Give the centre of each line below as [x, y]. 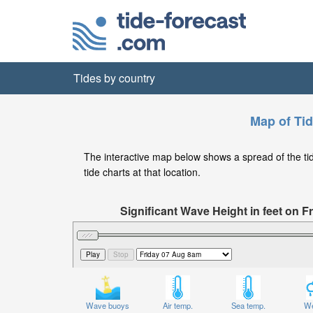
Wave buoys [108, 305]
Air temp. [178, 305]
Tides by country [114, 78]
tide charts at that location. [142, 172]
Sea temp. [248, 305]
